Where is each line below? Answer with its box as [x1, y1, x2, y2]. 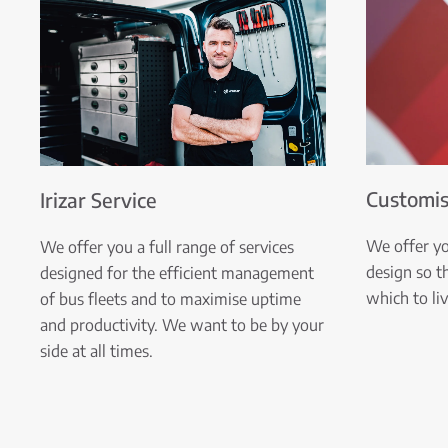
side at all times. [40, 340, 153, 361]
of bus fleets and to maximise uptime [40, 288, 301, 309]
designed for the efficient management [40, 262, 314, 283]
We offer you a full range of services [40, 236, 294, 257]
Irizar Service [40, 186, 157, 212]
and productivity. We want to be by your [40, 314, 324, 335]
